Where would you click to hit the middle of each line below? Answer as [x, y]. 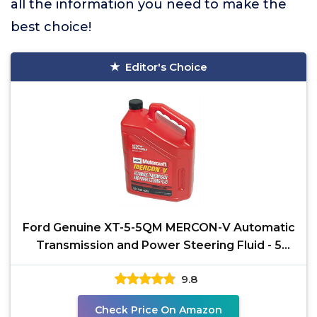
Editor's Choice [166, 67]
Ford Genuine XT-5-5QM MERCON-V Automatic [158, 227]
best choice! [51, 27]
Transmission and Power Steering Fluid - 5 [158, 245]
